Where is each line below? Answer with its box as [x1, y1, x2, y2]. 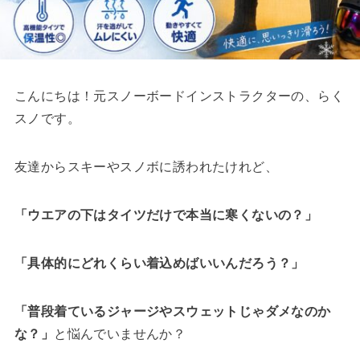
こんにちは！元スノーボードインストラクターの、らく [14, 88, 344, 103]
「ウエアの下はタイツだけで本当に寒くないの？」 [14, 207, 318, 222]
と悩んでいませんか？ [54, 326, 186, 341]
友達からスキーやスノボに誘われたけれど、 [14, 159, 278, 174]
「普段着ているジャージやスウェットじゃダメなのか [14, 304, 331, 318]
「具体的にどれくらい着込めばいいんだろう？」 [14, 256, 305, 270]
